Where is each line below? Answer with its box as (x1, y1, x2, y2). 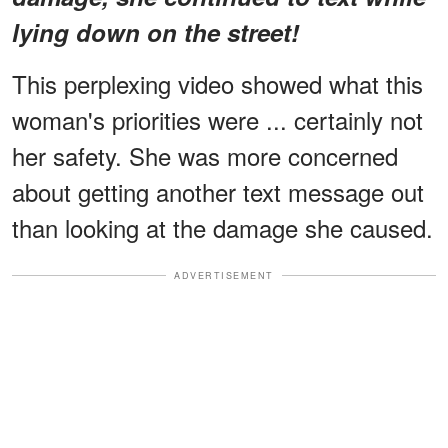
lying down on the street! (12, 14, 299, 49)
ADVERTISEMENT (174, 268, 274, 282)
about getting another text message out (12, 173, 424, 209)
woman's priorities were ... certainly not (12, 101, 423, 137)
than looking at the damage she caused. (12, 209, 433, 245)
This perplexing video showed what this (12, 65, 423, 101)
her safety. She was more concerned (12, 137, 398, 173)
